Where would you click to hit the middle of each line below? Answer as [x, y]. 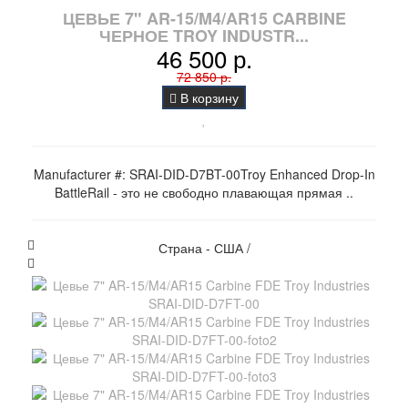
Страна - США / [204, 248]
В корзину [208, 98]
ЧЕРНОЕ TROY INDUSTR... [204, 36]
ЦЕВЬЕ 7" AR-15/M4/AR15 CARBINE [204, 19]
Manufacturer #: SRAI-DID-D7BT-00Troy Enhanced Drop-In [204, 174]
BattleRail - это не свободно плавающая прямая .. [204, 193]
